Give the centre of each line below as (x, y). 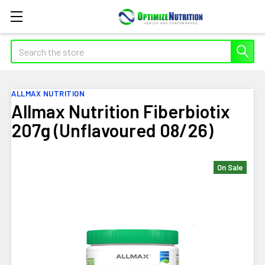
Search (24, 46)
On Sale (230, 167)
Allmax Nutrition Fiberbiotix (121, 111)
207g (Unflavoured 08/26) (112, 130)
